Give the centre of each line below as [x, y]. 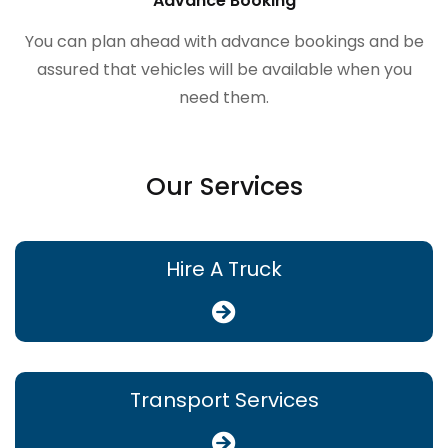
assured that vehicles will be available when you [224, 69]
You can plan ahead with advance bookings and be [224, 41]
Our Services [224, 186]
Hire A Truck [224, 268]
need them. [224, 97]
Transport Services [224, 399]
